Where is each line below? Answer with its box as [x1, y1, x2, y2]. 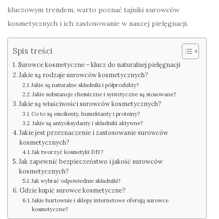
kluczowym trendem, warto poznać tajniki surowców [7, 5, 179, 14]
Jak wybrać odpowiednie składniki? [31, 177, 121, 184]
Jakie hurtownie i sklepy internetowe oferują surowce [32, 197, 169, 204]
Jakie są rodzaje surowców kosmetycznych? [19, 70, 148, 79]
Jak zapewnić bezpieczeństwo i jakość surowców [19, 157, 163, 165]
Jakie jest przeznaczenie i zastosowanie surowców [19, 128, 168, 136]
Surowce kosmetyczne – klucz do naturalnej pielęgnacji [18, 60, 180, 68]
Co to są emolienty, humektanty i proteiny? [31, 110, 140, 117]
